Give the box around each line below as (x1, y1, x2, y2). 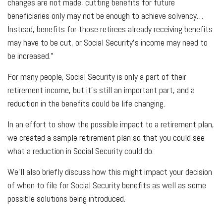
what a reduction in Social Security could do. (7, 145, 156, 157)
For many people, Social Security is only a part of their (7, 70, 186, 82)
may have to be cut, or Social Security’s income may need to (7, 36, 208, 48)
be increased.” (7, 50, 53, 61)
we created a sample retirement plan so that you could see (7, 131, 205, 143)
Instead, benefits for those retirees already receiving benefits (7, 23, 213, 35)
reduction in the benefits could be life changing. (7, 97, 165, 109)
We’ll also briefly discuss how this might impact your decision (7, 166, 212, 177)
